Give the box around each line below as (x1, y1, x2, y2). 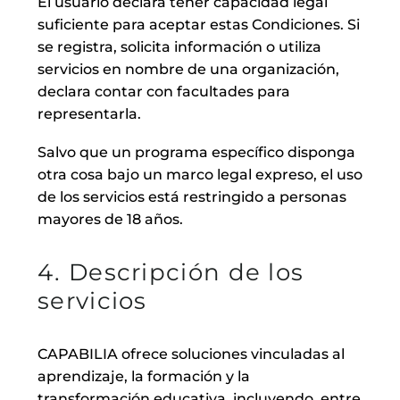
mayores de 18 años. (37, 210, 183, 228)
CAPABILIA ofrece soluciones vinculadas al (37, 345, 345, 362)
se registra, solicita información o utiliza (37, 37, 321, 55)
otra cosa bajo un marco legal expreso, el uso (37, 165, 362, 183)
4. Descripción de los (37, 257, 304, 287)
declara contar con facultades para (37, 82, 290, 100)
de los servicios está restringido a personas (37, 187, 346, 205)
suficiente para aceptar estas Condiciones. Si (37, 15, 360, 33)
